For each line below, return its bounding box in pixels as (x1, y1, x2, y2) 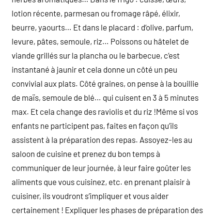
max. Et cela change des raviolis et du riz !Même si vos (12, 107, 198, 116)
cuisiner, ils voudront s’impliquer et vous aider (12, 191, 169, 201)
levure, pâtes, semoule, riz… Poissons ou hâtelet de (12, 36, 189, 46)
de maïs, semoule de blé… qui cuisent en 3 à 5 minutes (12, 93, 199, 102)
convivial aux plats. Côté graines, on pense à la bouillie (12, 78, 199, 88)
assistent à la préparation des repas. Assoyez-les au (12, 135, 192, 144)
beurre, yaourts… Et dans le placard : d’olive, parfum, (12, 22, 193, 32)
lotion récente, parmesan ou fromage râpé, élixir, (12, 8, 180, 18)
